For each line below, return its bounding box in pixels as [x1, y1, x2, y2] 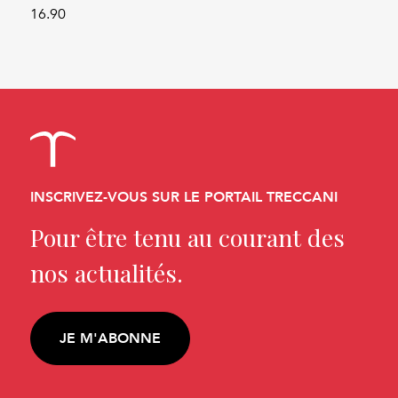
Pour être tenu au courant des [30, 220, 346, 253]
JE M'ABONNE [60, 327, 162, 350]
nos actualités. [30, 256, 184, 289]
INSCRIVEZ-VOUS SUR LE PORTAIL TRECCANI [30, 185, 338, 208]
